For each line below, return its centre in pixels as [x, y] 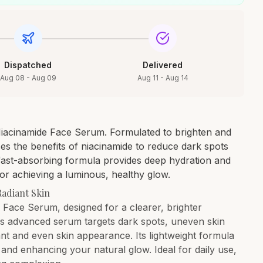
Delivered [163, 65]
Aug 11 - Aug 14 [163, 78]
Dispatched [28, 65]
